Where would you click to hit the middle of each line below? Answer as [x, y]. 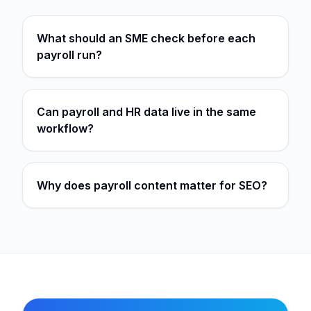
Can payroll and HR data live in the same [146, 112]
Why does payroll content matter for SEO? [152, 185]
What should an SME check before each [146, 38]
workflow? [65, 128]
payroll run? [69, 55]
